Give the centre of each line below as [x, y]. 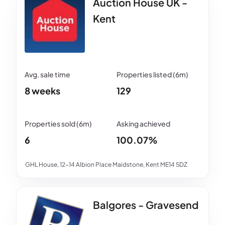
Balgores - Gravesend [146, 205]
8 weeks [42, 91]
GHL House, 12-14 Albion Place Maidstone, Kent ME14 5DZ [106, 165]
